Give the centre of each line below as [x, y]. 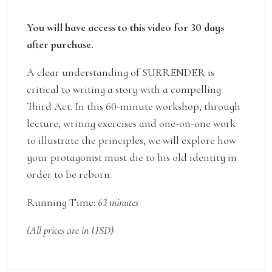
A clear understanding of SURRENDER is [121, 72]
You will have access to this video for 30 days [126, 27]
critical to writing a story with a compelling [124, 89]
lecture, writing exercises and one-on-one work [131, 123]
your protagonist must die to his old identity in [132, 157]
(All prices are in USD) [70, 230]
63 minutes [118, 202]
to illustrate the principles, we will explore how [132, 140]
